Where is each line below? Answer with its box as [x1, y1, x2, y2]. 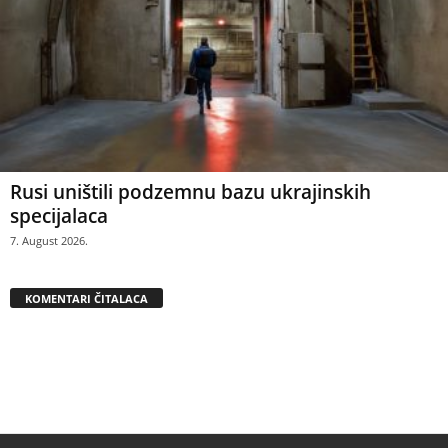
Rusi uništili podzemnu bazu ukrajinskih [10, 179, 371, 206]
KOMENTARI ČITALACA [25, 291, 148, 307]
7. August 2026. [10, 233, 88, 249]
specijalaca [10, 203, 108, 230]
